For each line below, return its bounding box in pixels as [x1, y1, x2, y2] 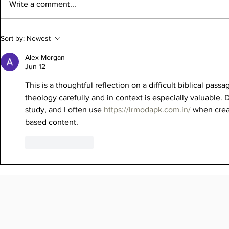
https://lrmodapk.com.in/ [104, 105, 191, 114]
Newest [27, 34, 51, 43]
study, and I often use [25, 105, 104, 114]
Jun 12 [25, 62, 45, 71]
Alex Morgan [25, 53, 65, 62]
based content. [25, 118, 78, 127]
